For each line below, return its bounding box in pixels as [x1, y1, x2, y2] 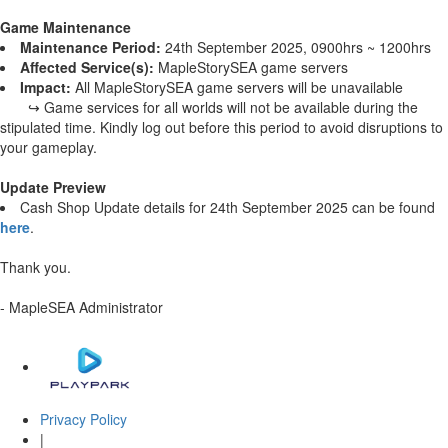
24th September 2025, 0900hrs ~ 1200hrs [161, 37, 431, 58]
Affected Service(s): [20, 57, 154, 78]
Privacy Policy [40, 409, 127, 430]
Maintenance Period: [20, 37, 161, 58]
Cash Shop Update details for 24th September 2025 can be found [20, 197, 435, 218]
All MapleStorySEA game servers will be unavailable [71, 77, 403, 98]
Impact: [20, 77, 71, 98]
